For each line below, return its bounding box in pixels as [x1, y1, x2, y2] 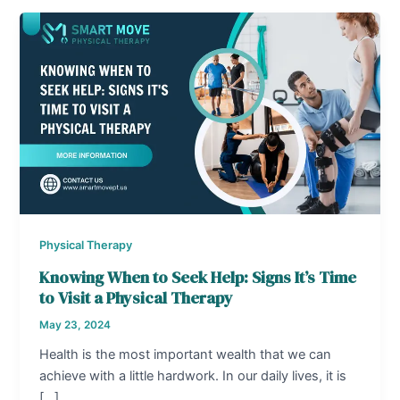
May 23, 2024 [39, 318, 112, 331]
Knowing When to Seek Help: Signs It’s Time [39, 265, 357, 288]
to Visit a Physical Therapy [39, 286, 234, 309]
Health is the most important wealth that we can [39, 346, 332, 362]
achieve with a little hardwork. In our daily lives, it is [39, 367, 347, 384]
